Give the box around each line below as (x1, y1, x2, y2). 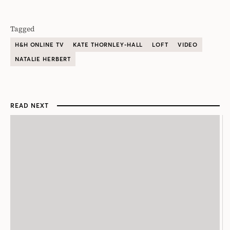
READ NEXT (10, 102, 49, 110)
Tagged (10, 24, 35, 34)
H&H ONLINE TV (15, 41, 64, 49)
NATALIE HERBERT (15, 55, 71, 63)
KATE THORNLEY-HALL (73, 41, 143, 49)
